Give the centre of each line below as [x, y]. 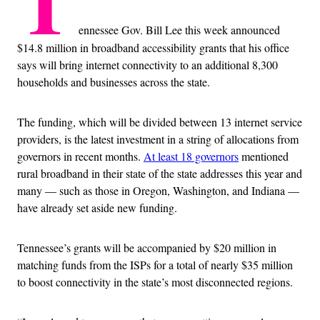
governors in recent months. [80, 156]
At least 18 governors [191, 156]
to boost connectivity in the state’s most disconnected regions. [155, 281]
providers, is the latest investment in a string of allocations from [158, 139]
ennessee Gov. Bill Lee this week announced [179, 29]
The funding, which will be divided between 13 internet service [160, 121]
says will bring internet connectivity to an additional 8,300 [147, 64]
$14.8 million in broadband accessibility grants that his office [153, 47]
